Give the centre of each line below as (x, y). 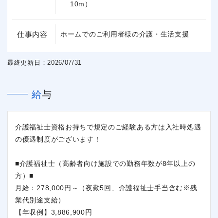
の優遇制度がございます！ (58, 139)
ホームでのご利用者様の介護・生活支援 (125, 34)
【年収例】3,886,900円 (54, 212)
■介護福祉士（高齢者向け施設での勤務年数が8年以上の (105, 163)
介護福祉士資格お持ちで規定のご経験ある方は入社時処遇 (108, 127)
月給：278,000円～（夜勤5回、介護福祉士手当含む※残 (106, 188)
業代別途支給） (40, 200)
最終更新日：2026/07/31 (45, 62)
